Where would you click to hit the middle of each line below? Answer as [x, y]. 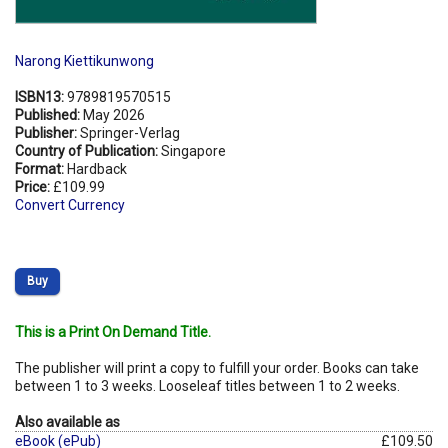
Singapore [193, 150]
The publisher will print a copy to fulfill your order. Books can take [217, 367]
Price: [34, 186]
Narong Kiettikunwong [84, 60]
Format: [41, 168]
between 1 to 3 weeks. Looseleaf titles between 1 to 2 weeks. [207, 385]
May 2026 [114, 114]
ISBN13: [41, 96]
